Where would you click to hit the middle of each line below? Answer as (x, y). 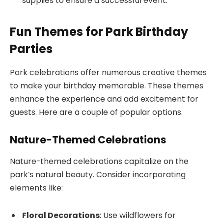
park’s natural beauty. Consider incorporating (98, 175)
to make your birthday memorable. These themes (107, 86)
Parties (31, 49)
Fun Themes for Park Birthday (99, 31)
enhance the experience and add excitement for (104, 99)
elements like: (36, 188)
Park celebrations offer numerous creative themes (108, 73)
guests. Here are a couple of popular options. (96, 112)
